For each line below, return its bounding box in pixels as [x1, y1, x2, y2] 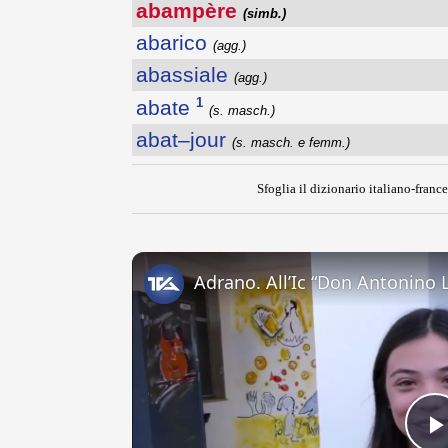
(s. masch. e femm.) [232, 135, 350, 151]
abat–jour [136, 128, 232, 152]
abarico [136, 31, 213, 55]
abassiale [136, 63, 234, 87]
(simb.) [243, 6, 286, 22]
